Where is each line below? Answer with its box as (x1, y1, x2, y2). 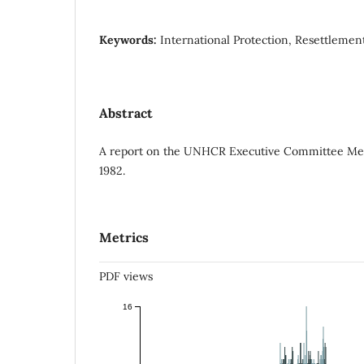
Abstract (99, 104, 153, 121)
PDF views (99, 268, 153, 284)
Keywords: (99, 32, 160, 47)
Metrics (99, 228, 149, 245)
